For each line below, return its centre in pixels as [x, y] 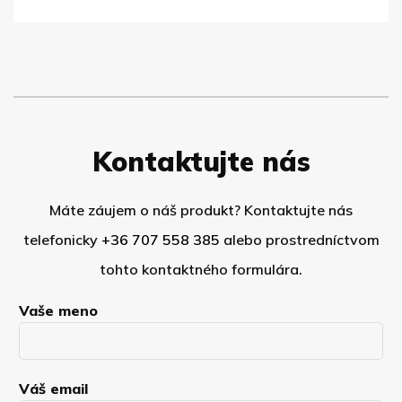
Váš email [54, 388]
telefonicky [62, 239]
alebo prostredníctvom [299, 239]
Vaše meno [59, 310]
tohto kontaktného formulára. [201, 269]
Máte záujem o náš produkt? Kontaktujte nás [201, 210]
